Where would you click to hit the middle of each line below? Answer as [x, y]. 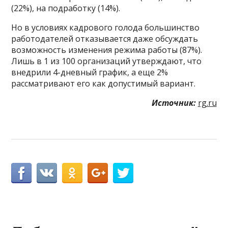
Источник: [174, 103]
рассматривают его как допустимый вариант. [104, 83]
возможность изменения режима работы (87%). [107, 50]
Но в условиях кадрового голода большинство [106, 27]
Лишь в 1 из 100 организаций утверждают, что [107, 61]
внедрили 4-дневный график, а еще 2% [90, 72]
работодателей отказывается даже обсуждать [105, 38]
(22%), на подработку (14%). [66, 8]
